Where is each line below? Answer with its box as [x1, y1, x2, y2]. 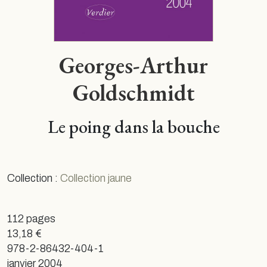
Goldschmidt [72, 77, 195, 107]
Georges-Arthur [59, 49, 208, 80]
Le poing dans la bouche [47, 114, 220, 138]
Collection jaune [60, 172, 132, 184]
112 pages [7, 213, 55, 225]
